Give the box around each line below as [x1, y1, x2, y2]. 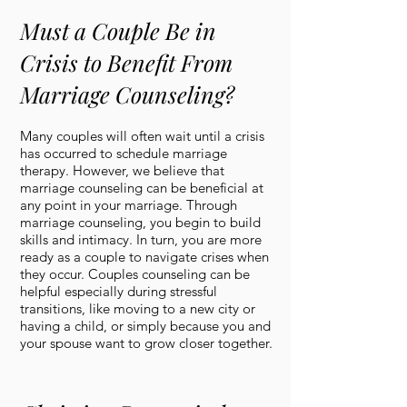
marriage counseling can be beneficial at [20, 179, 263, 196]
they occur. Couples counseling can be [20, 265, 250, 283]
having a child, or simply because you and [20, 317, 271, 334]
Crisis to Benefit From [20, 47, 233, 77]
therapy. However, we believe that [20, 162, 224, 179]
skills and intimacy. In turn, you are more [20, 231, 262, 248]
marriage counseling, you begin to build [20, 213, 261, 231]
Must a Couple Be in [20, 15, 216, 45]
